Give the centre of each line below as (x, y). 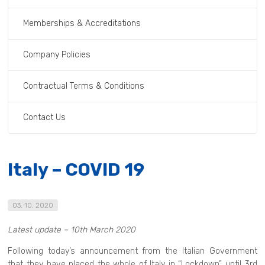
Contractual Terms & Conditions (84, 86)
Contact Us (45, 117)
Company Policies (57, 54)
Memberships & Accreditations (82, 23)
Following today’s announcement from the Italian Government (132, 251)
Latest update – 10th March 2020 (72, 230)
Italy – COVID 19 (76, 169)
